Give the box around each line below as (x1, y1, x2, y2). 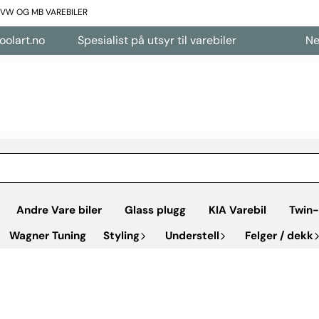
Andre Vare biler (16, 202, 102, 217)
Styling (103, 228, 140, 243)
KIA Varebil (209, 202, 266, 217)
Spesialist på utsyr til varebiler (58, 33, 217, 48)
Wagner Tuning (9, 228, 86, 243)
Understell (165, 228, 219, 243)
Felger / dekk (245, 228, 313, 243)
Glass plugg (125, 202, 186, 217)
